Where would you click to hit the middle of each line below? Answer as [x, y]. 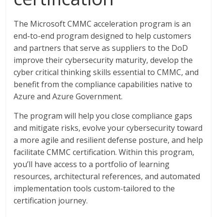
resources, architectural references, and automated [107, 176]
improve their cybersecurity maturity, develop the [103, 60]
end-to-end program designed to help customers [103, 36]
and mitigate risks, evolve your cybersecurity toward [108, 128]
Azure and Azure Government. [69, 96]
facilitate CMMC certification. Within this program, [104, 152]
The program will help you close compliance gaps [103, 116]
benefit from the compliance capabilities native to [103, 84]
